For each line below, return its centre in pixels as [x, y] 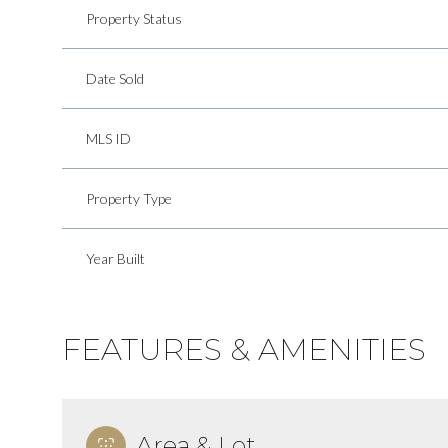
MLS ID [108, 138]
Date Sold [115, 78]
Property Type [129, 198]
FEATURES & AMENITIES [244, 349]
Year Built [115, 258]
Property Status [134, 18]
